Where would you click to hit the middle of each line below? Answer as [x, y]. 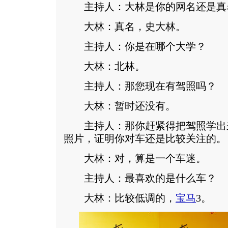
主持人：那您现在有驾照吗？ [140, 86]
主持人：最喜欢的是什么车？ [140, 178]
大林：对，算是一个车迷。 [135, 159]
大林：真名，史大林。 [125, 27]
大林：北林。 [104, 66]
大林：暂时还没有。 [120, 106]
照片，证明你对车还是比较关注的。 [145, 139]
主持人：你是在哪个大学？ [135, 47]
